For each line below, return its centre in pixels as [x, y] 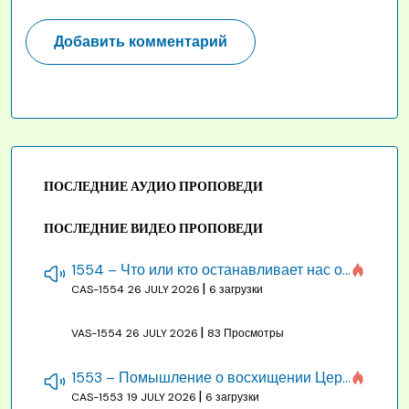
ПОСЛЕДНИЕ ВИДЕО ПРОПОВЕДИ [153, 229]
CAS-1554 [98, 290]
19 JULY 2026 [163, 398]
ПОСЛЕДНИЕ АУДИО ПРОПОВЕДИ [153, 187]
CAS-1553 [97, 398]
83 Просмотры [246, 334]
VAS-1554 [97, 334]
